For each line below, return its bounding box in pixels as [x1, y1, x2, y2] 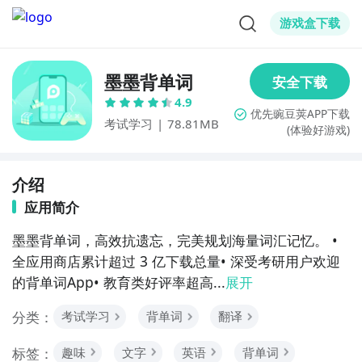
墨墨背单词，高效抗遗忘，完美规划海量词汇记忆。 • [11, 229, 338, 250]
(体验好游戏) [287, 121, 351, 137]
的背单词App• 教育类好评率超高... [11, 271, 225, 292]
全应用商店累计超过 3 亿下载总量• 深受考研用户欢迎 [11, 250, 340, 271]
